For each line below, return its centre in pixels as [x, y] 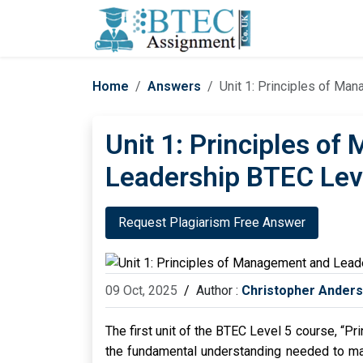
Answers [174, 86]
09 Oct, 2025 [141, 291]
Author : [219, 291]
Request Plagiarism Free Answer [212, 222]
